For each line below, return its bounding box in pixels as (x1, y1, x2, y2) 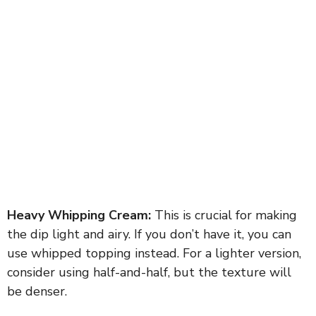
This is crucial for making (151, 206, 297, 224)
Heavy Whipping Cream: (7, 206, 151, 224)
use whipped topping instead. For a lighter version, (7, 244, 301, 262)
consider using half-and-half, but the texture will (7, 263, 291, 281)
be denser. (7, 282, 67, 300)
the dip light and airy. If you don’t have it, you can (7, 225, 291, 243)
